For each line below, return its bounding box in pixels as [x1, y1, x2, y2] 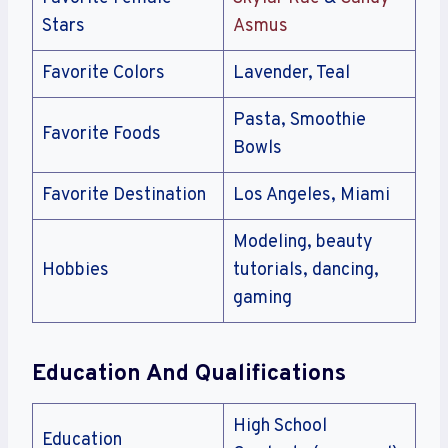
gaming [233, 287, 292, 311]
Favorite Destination [42, 184, 206, 208]
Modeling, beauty [233, 231, 373, 255]
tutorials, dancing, [233, 259, 379, 283]
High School [233, 415, 327, 439]
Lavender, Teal [233, 62, 350, 86]
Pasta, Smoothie [233, 109, 366, 133]
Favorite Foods [42, 123, 161, 147]
